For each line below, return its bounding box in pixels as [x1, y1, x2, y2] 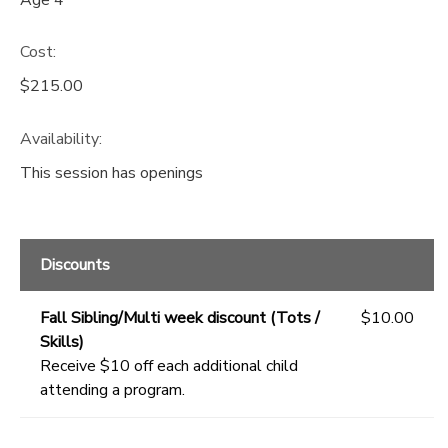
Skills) [40, 331, 84, 354]
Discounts [40, 254, 110, 277]
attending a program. [40, 379, 185, 402]
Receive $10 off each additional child [40, 355, 298, 378]
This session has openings [20, 162, 203, 185]
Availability [20, 128, 99, 151]
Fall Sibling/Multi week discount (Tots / [40, 307, 320, 330]
